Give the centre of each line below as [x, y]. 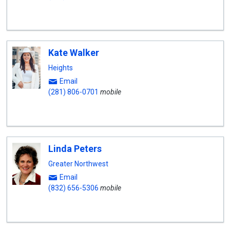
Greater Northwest [78, 164]
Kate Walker [73, 53]
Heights [60, 68]
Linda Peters [75, 149]
